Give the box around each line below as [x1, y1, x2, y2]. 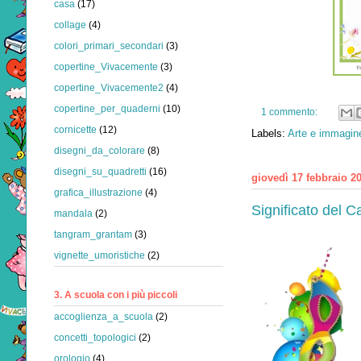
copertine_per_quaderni [54, 103, 160, 115]
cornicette [54, 124, 97, 136]
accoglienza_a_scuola [54, 310, 153, 322]
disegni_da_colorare [54, 145, 145, 157]
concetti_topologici [54, 331, 136, 343]
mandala [54, 208, 93, 220]
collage [54, 19, 86, 31]
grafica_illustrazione [54, 187, 143, 199]
